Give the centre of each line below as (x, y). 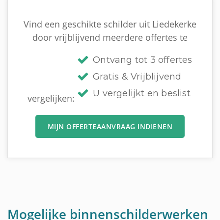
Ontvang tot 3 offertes (143, 60)
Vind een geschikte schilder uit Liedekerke (110, 24)
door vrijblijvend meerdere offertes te (110, 37)
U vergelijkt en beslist (142, 93)
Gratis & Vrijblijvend (137, 76)
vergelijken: (53, 98)
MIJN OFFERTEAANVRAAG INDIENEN (110, 126)
